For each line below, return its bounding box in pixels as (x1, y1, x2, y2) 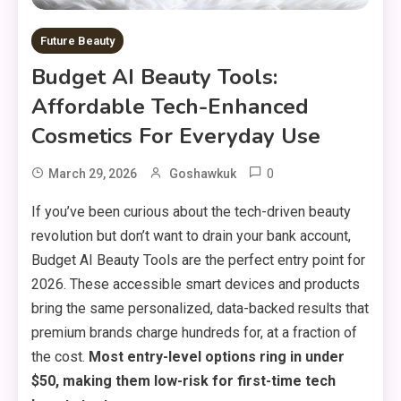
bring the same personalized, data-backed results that (31, 300, 369, 317)
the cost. (31, 348, 89, 365)
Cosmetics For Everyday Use (31, 122, 320, 150)
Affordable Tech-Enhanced (31, 92, 309, 121)
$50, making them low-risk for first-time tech (31, 372, 336, 389)
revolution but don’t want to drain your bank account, (31, 227, 351, 244)
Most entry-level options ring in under (89, 348, 345, 365)
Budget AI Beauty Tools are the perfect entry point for (31, 252, 365, 269)
